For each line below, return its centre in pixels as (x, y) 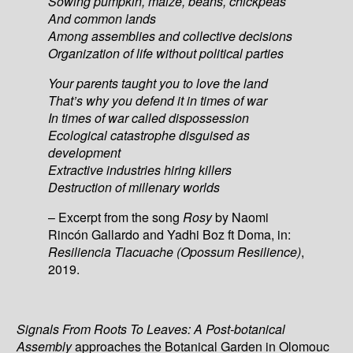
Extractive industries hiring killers (140, 169)
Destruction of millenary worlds (134, 187)
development (85, 152)
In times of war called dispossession (149, 117)
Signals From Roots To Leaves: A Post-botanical (151, 329)
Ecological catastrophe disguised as (149, 135)
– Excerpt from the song (116, 217)
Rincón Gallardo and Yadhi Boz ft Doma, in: (170, 234)
